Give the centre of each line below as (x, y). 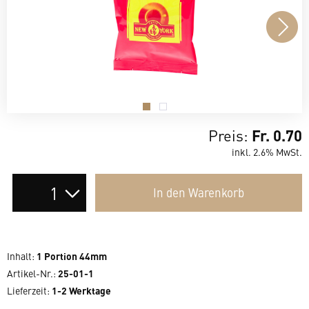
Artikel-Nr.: (32, 273)
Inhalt (19, 256)
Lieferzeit (27, 290)
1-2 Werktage (81, 290)
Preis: (230, 135)
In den (170, 192)
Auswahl (30, 180)
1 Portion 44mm (72, 256)
